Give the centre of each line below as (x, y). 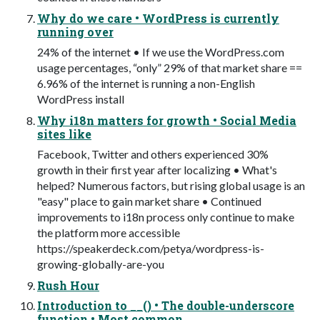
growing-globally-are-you (101, 264)
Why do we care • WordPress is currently (158, 19)
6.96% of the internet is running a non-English (146, 84)
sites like (64, 134)
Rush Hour (68, 286)
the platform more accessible (109, 233)
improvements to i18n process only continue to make (166, 217)
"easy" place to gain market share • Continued (149, 201)
